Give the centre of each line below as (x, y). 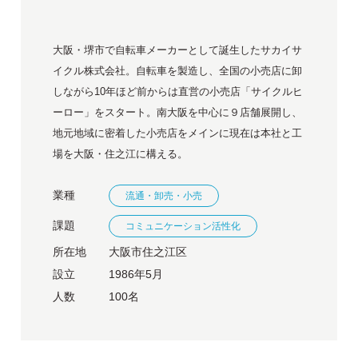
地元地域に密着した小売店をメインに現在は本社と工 (178, 133)
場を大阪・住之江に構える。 (121, 154)
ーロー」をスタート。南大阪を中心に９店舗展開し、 (178, 113)
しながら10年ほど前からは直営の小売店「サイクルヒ (178, 92)
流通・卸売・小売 (164, 196)
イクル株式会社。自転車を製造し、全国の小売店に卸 (178, 71)
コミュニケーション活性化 (183, 227)
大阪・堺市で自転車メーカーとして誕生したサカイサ (178, 50)
